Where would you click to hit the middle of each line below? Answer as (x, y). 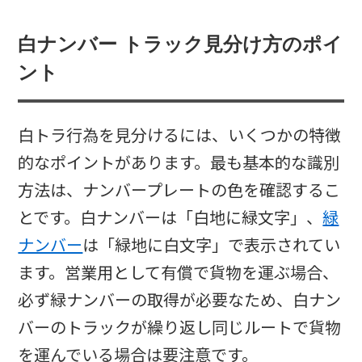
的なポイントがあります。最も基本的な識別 (179, 163)
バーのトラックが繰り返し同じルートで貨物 (180, 328)
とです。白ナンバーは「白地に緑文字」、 (170, 218)
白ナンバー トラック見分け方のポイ (181, 44)
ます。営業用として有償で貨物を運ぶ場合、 (179, 273)
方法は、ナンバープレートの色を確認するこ (179, 190)
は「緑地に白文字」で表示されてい (212, 245)
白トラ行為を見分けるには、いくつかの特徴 (180, 135)
